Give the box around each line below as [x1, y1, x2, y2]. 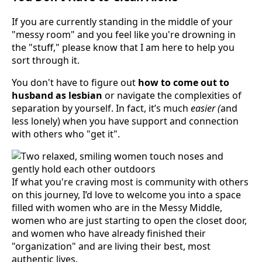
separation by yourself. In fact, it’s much [12, 101, 191, 115]
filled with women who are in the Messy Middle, [12, 201, 222, 214]
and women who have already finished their [12, 226, 206, 240]
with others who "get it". [12, 127, 120, 140]
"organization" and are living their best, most [12, 239, 211, 253]
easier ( [191, 101, 220, 115]
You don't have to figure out [12, 75, 138, 89]
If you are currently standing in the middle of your [12, 15, 233, 28]
